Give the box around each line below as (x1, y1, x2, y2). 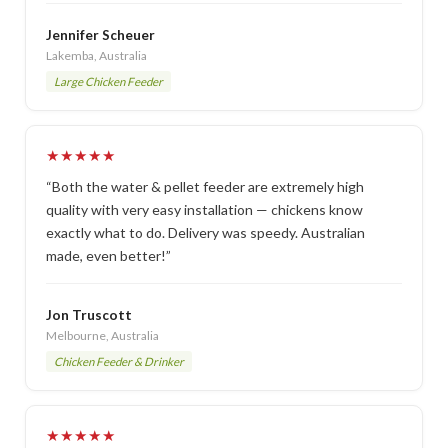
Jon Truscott (46, 306, 132, 323)
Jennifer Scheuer (46, 26, 155, 43)
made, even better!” (46, 246, 171, 264)
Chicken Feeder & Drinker (54, 354, 184, 368)
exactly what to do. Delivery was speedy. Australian (46, 223, 365, 241)
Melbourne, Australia (46, 327, 159, 343)
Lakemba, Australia (46, 47, 147, 63)
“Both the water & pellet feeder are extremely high (46, 177, 364, 195)
